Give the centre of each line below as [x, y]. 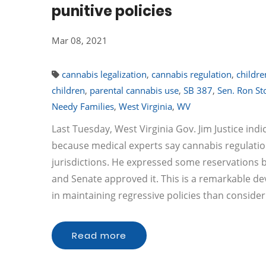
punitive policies [112, 11]
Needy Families [83, 106]
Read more [99, 235]
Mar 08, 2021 [80, 40]
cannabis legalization [104, 74]
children [68, 90]
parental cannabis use [134, 90]
